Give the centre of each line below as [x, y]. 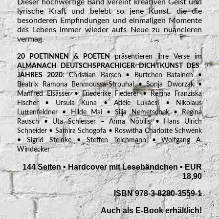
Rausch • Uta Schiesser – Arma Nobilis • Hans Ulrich [109, 121]
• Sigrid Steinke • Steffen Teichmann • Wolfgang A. [109, 140]
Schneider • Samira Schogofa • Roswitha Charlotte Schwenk [109, 131]
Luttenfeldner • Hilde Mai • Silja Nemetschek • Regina [109, 112]
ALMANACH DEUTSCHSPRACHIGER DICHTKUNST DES [109, 66]
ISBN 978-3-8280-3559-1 [158, 193]
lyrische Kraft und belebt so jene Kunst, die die [109, 11]
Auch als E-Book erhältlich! [151, 210]
